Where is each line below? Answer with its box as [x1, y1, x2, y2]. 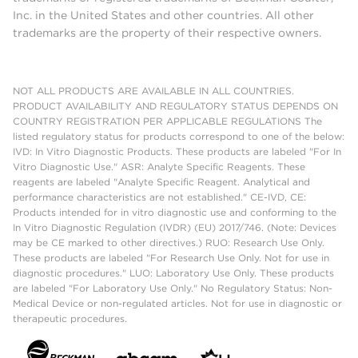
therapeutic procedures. [13, 312, 127, 324]
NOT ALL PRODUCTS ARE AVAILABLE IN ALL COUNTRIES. [13, 84, 294, 97]
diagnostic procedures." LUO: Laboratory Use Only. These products [13, 266, 334, 279]
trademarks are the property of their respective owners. [13, 26, 321, 39]
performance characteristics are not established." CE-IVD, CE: [13, 190, 306, 203]
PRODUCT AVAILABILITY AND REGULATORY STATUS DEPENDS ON [13, 99, 338, 112]
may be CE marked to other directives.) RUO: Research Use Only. [13, 236, 324, 249]
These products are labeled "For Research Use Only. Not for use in [13, 251, 329, 264]
